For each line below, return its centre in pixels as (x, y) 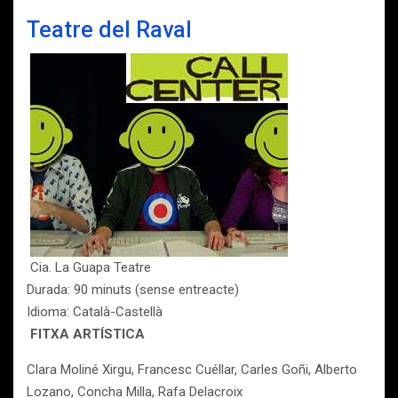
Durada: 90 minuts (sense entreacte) (133, 290)
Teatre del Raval (109, 30)
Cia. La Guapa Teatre (89, 267)
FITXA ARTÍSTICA (88, 334)
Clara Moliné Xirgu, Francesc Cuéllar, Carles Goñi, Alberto (192, 370)
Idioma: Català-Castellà (95, 312)
